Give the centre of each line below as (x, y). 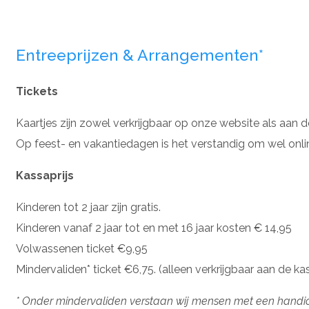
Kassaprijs (45, 176)
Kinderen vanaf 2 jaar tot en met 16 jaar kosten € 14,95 (154, 228)
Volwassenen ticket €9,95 (82, 249)
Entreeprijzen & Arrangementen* (140, 55)
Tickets (37, 91)
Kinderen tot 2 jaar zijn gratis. (88, 207)
